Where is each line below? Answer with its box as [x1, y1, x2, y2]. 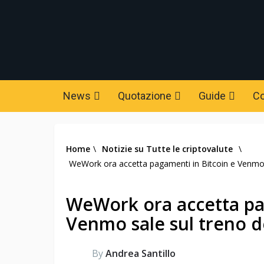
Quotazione [118, 90, 171, 102]
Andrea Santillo [105, 247, 176, 260]
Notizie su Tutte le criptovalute [102, 143, 233, 154]
